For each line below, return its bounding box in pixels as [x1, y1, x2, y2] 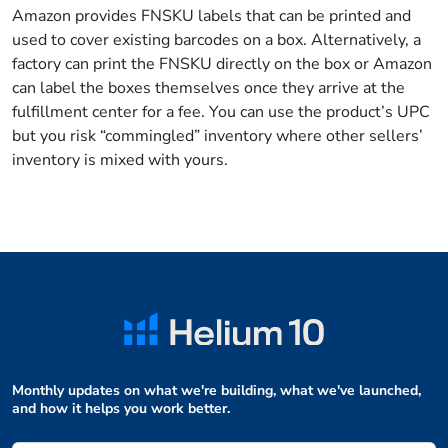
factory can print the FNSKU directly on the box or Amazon [12, 53, 432, 75]
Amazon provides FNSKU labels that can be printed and [12, 5, 411, 27]
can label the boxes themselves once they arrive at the [12, 77, 405, 99]
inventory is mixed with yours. [12, 149, 228, 171]
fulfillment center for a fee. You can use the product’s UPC [12, 101, 430, 123]
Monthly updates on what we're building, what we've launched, [12, 380, 421, 400]
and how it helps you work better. [12, 398, 230, 418]
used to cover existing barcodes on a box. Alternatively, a [12, 29, 421, 51]
